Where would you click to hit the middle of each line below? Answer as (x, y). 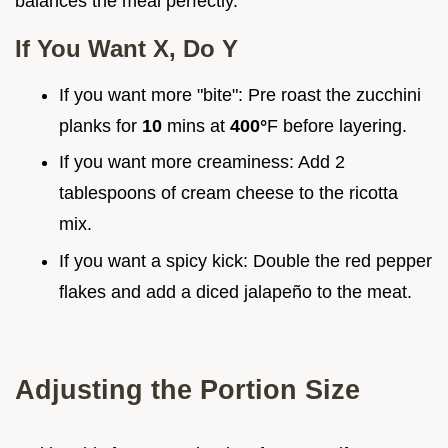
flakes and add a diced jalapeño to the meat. (235, 292)
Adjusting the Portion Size (187, 390)
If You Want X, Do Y (126, 48)
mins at (196, 125)
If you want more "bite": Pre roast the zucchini (240, 94)
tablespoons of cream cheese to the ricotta (228, 193)
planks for (100, 125)
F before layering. (337, 125)
